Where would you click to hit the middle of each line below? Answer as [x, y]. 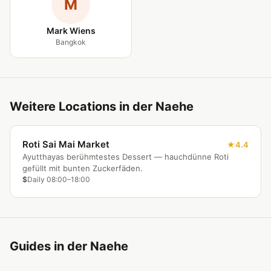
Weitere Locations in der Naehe [102, 106]
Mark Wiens [71, 31]
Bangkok [71, 42]
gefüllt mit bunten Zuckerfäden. [83, 168]
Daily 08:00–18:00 [59, 179]
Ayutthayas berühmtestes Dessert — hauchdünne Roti [126, 157]
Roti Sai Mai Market [66, 144]
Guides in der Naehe [69, 246]
